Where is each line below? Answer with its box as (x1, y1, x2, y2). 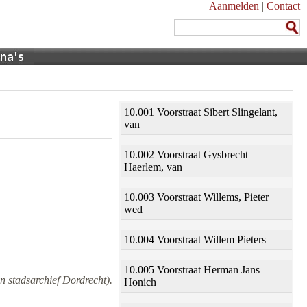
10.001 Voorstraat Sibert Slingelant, (124, 106, 278, 118)
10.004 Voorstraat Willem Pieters (124, 234, 266, 245)
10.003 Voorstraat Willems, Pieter (124, 191, 269, 203)
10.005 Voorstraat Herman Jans (124, 264, 260, 275)
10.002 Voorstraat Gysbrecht (124, 149, 248, 160)
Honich (124, 276, 156, 288)
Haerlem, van (124, 161, 182, 173)
